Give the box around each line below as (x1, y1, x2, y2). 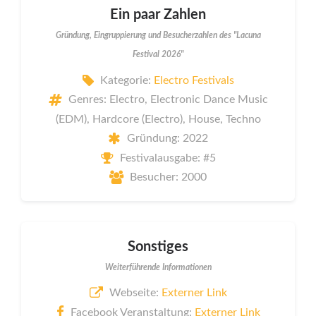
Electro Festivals (153, 74, 234, 86)
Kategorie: (99, 74, 154, 86)
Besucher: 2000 (130, 171, 207, 183)
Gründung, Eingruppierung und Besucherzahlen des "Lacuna (55, 31, 261, 40)
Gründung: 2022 (127, 133, 208, 145)
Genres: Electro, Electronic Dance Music (68, 94, 268, 106)
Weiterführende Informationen (104, 262, 212, 272)
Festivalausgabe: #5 (119, 152, 216, 164)
